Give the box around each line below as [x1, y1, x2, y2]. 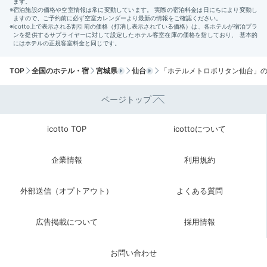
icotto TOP [46, 124, 86, 134]
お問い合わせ [110, 248, 157, 258]
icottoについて [173, 124, 226, 134]
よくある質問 [176, 186, 223, 196]
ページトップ [101, 94, 151, 105]
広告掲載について [35, 217, 98, 227]
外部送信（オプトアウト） [20, 186, 113, 196]
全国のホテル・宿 [32, 66, 89, 75]
